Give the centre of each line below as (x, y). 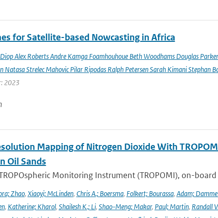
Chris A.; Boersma (100, 193)
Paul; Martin (172, 207)
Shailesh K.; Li (77, 207)
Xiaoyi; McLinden (50, 193)
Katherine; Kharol (32, 207)
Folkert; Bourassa (150, 193)
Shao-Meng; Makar (125, 207)
